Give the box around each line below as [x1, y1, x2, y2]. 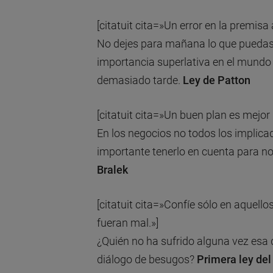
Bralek [96, 163, 130, 177]
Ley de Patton [180, 74, 253, 87]
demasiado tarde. [96, 74, 180, 87]
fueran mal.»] [96, 216, 158, 230]
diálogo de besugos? [96, 253, 197, 266]
